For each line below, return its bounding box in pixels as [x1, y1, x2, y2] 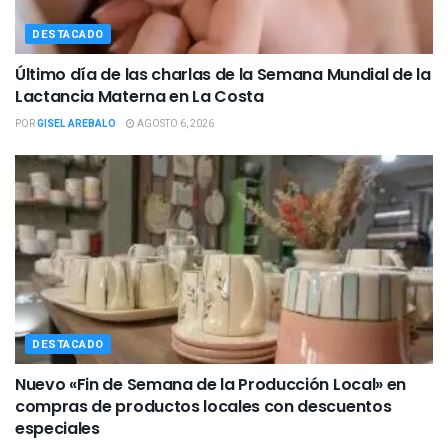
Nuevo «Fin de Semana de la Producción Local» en [15, 372, 406, 396]
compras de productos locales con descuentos [15, 394, 392, 418]
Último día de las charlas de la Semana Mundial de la [15, 62, 431, 86]
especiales [15, 416, 100, 440]
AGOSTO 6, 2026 [135, 116, 214, 131]
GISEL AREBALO [37, 116, 116, 131]
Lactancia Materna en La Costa [15, 84, 264, 108]
